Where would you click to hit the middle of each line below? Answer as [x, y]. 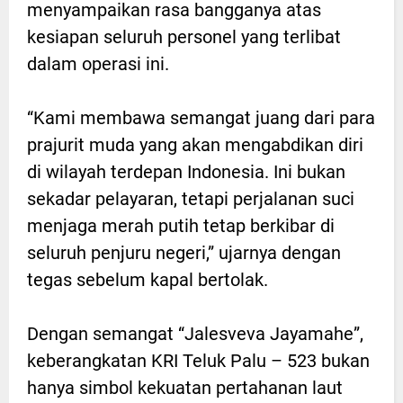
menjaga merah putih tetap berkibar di [181, 225]
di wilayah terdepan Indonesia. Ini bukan [186, 171]
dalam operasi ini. [98, 63]
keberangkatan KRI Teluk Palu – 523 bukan [198, 360]
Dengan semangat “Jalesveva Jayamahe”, [195, 333]
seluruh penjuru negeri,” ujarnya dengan [184, 252]
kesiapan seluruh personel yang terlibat [184, 36]
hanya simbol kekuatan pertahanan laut [185, 387]
